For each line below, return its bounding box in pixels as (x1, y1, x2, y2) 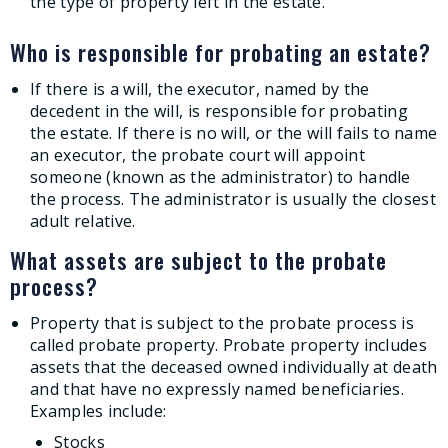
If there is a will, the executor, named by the (30, 77, 370, 100)
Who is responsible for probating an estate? (10, 35, 431, 69)
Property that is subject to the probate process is (30, 311, 414, 334)
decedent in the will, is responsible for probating (30, 99, 408, 122)
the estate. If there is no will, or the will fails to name (30, 121, 438, 144)
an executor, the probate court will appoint (30, 143, 365, 166)
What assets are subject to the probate (10, 242, 387, 276)
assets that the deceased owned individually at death (30, 355, 438, 378)
